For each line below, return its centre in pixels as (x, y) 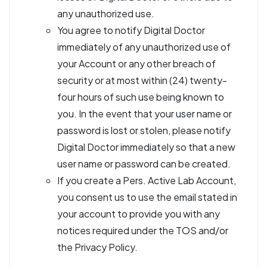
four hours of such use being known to (141, 97)
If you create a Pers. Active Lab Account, (147, 180)
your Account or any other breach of (136, 63)
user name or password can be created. (144, 164)
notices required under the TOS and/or (143, 230)
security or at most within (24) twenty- (142, 80)
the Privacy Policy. (97, 247)
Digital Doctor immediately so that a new (146, 147)
